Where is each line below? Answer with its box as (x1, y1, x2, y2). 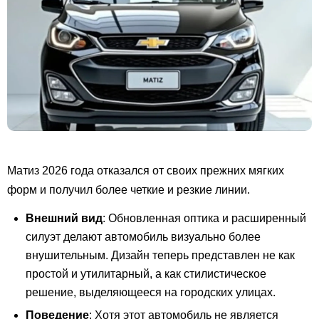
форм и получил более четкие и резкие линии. (7, 183, 250, 196)
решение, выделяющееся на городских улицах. (26, 286, 276, 298)
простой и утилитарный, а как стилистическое (26, 267, 266, 280)
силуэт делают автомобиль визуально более (26, 230, 261, 243)
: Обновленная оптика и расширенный (103, 211, 306, 224)
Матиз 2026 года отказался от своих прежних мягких (7, 164, 284, 177)
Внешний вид (26, 211, 103, 224)
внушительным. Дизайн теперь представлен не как (26, 249, 295, 261)
